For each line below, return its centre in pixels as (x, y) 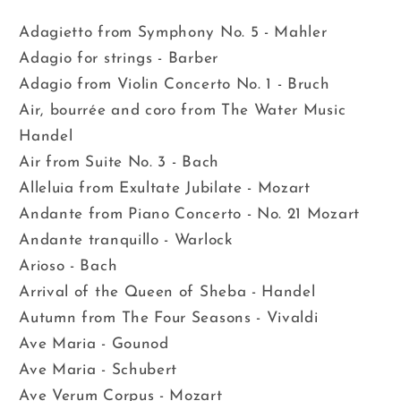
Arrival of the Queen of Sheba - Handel (167, 292)
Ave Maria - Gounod (94, 344)
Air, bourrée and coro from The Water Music (183, 110)
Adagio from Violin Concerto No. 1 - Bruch (175, 84)
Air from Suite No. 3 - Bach (119, 162)
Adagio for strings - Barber (119, 58)
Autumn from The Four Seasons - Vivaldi (169, 318)
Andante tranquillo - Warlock (126, 240)
